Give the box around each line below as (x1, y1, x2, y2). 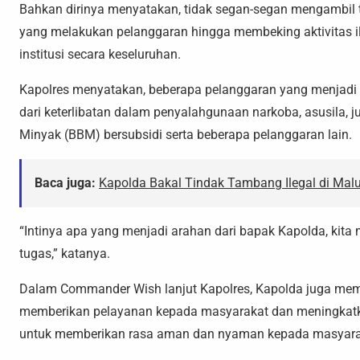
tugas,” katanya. (19, 245, 110, 261)
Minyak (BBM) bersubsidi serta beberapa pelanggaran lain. (19, 126, 352, 142)
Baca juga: (35, 174, 96, 190)
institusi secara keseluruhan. (19, 46, 181, 62)
